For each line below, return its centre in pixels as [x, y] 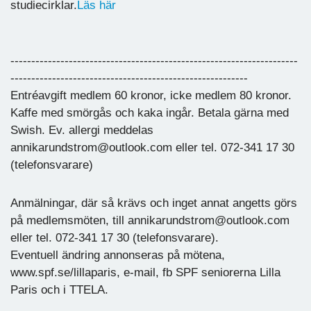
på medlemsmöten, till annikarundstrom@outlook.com [150, 220]
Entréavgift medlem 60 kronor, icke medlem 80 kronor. [151, 95]
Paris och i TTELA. [59, 289]
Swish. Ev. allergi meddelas [82, 130]
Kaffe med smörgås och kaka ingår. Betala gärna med [150, 112]
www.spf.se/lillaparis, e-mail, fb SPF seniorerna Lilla [145, 272]
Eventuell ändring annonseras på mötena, [118, 255]
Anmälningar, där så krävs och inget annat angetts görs [154, 203]
